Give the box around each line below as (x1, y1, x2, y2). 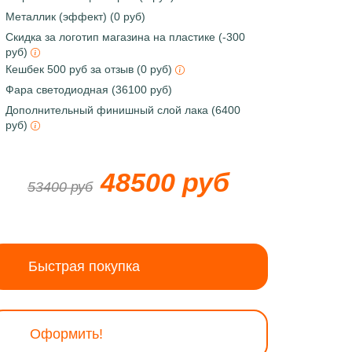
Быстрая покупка (27, 258, 140, 274)
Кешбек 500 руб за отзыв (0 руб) (5, 63, 175, 75)
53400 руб (27, 179, 93, 195)
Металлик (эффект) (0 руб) (5, 10, 145, 23)
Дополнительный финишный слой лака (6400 (5, 104, 240, 116)
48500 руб (100, 167, 229, 197)
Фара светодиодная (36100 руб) (5, 83, 172, 96)
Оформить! (29, 326, 103, 342)
